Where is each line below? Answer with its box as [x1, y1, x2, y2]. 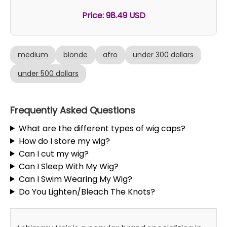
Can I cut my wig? [18, 147, 89, 160]
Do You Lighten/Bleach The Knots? [18, 185, 155, 198]
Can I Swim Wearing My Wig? [18, 173, 132, 185]
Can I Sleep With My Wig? [18, 160, 119, 172]
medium [18, 49, 48, 60]
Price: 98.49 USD [82, 9, 145, 21]
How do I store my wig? [18, 135, 110, 147]
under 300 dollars [133, 49, 194, 60]
